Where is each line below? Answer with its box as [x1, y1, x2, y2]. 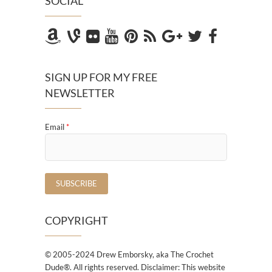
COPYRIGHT [45, 214, 108, 228]
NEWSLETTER [45, 86, 115, 100]
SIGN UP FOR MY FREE [45, 70, 157, 84]
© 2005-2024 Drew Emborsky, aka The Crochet [45, 250, 214, 260]
